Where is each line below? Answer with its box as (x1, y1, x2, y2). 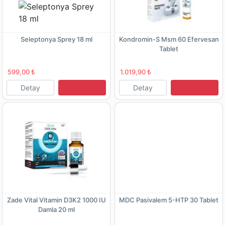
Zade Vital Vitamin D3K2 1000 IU (7, 195, 106, 204)
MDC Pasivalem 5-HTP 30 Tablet (119, 195, 218, 204)
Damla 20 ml (38, 205, 75, 213)
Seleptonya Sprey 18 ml (20, 35, 92, 43)
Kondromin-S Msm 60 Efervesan (119, 35, 219, 43)
